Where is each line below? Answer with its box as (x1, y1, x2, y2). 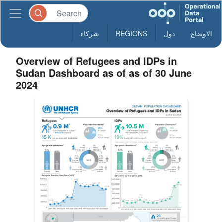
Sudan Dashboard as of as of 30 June (16, 65, 192, 80)
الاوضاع (191, 28, 212, 38)
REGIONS (115, 28, 147, 38)
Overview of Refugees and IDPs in (16, 54, 177, 68)
